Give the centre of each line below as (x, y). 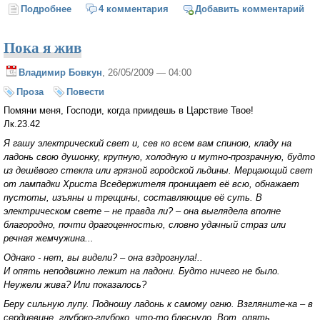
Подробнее (46, 9)
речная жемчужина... (49, 239)
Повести (85, 91)
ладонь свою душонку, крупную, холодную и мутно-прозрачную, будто (159, 157)
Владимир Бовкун (60, 72)
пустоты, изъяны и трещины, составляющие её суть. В (133, 198)
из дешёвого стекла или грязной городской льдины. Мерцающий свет (158, 171)
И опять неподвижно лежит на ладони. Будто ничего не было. (142, 271)
